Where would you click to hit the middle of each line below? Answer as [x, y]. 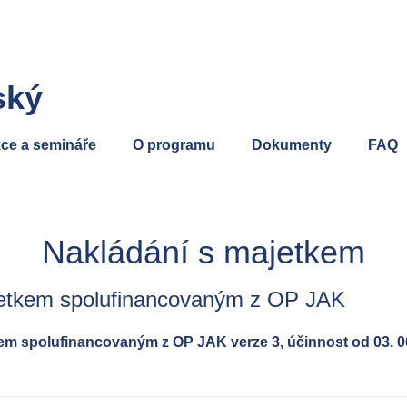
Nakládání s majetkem [203, 252]
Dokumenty [292, 145]
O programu [174, 145]
